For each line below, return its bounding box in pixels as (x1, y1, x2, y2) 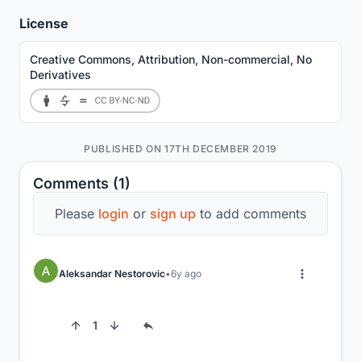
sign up (150, 205, 196, 222)
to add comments (196, 205, 306, 222)
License (19, 15, 68, 31)
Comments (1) (33, 174, 131, 192)
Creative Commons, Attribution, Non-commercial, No (30, 52, 312, 66)
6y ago (171, 268, 201, 280)
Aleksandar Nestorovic (59, 268, 165, 280)
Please (55, 205, 98, 222)
